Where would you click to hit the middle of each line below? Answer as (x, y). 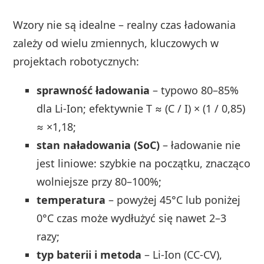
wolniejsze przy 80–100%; (99, 181)
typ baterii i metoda (89, 254)
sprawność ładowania (93, 90)
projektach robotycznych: (76, 61)
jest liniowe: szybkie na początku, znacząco (144, 163)
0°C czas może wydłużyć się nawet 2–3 (132, 218)
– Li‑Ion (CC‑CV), (182, 254)
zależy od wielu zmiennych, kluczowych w (116, 43)
